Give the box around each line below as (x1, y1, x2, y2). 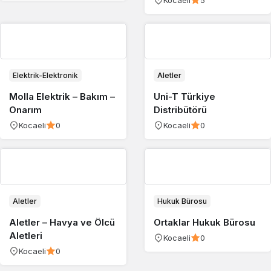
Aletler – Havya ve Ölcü (9, 216, 115, 228)
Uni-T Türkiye (154, 91, 215, 102)
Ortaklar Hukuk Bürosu (154, 216, 255, 228)
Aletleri (9, 229, 42, 241)
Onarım (9, 104, 42, 116)
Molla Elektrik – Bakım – (9, 91, 115, 102)
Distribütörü (154, 104, 207, 116)
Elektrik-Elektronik (13, 71, 78, 80)
